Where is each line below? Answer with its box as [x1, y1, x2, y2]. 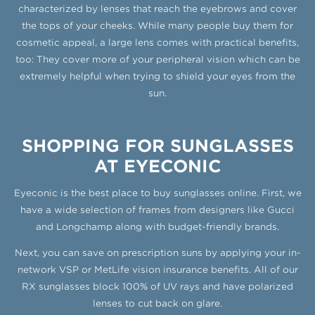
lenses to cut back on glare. [93, 298, 222, 309]
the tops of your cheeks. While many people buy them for [22, 20, 293, 31]
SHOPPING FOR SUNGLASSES [21, 135, 294, 156]
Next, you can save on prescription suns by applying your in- [14, 247, 301, 259]
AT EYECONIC [94, 155, 221, 176]
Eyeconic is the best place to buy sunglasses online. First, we [13, 188, 302, 199]
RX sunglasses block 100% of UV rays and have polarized [22, 281, 293, 292]
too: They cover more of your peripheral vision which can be [15, 53, 300, 65]
